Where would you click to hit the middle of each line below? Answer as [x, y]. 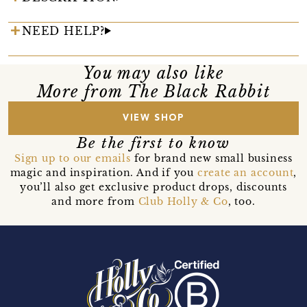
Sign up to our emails [72, 158]
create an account [245, 172]
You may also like [153, 73]
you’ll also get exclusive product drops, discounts [153, 187]
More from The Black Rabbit [153, 91]
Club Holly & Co [183, 201]
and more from [95, 201]
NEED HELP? [63, 30]
